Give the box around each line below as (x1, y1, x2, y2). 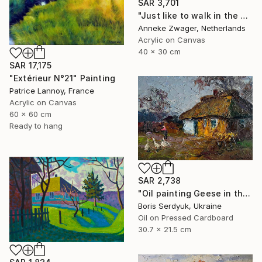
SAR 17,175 (9, 60, 52, 70)
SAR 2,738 (138, 175, 181, 185)
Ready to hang (9, 120, 63, 130)
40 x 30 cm (138, 47, 181, 57)
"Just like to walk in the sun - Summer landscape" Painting (240, 11, 249, 21)
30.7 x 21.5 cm (138, 224, 191, 234)
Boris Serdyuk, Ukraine (138, 201, 222, 211)
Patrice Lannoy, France (9, 85, 94, 95)
